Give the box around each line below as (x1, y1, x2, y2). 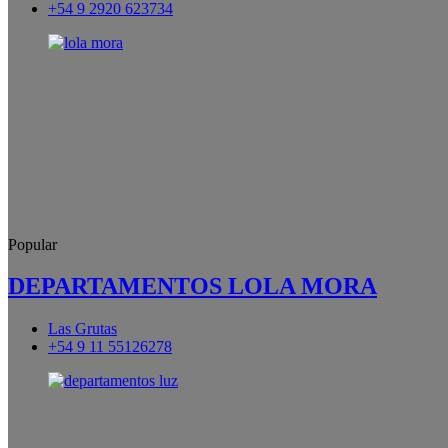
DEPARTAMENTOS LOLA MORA (8, 273, 377, 300)
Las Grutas (48, 320, 117, 338)
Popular (8, 235, 57, 253)
